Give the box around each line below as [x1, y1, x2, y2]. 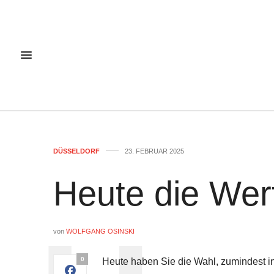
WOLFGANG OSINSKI [66, 228, 135, 235]
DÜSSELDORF [53, 147, 100, 155]
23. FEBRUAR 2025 [125, 147, 184, 155]
